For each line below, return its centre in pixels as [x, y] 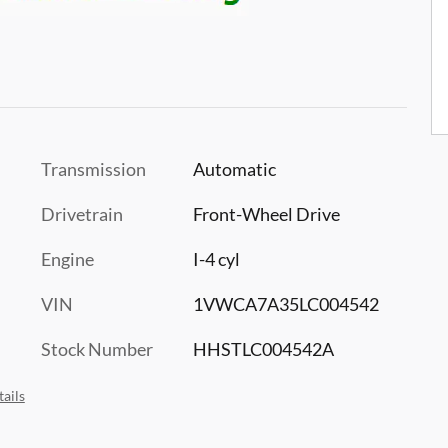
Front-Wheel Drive [266, 213]
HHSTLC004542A [263, 348]
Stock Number [97, 348]
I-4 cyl [216, 258]
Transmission [93, 168]
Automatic [234, 168]
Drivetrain [82, 213]
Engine [67, 258]
